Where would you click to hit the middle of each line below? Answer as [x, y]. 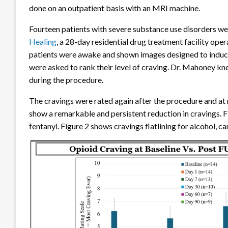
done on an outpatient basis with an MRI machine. [115, 8]
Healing [43, 42]
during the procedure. [66, 80]
